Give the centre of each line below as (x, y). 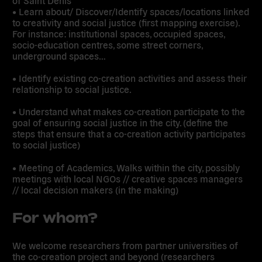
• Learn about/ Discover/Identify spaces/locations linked (131, 11)
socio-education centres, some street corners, (108, 45)
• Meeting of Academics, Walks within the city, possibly (126, 167)
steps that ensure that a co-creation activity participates (129, 134)
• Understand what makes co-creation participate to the (129, 111)
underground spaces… (59, 56)
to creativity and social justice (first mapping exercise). (126, 23)
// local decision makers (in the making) (96, 189)
